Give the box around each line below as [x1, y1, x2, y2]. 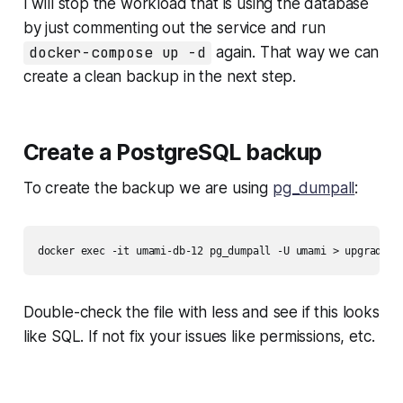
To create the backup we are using [22, 179, 273, 198]
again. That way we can [211, 43, 380, 62]
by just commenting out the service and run [22, 19, 326, 38]
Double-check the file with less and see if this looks [22, 303, 380, 322]
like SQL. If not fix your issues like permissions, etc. [22, 327, 375, 346]
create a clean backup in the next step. [22, 67, 297, 86]
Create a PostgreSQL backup [22, 139, 322, 166]
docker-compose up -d [29, 43, 206, 63]
